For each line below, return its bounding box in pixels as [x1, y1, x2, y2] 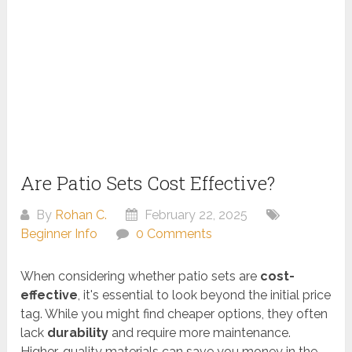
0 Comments [136, 226, 213, 242]
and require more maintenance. [108, 325, 291, 341]
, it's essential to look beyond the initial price [78, 288, 332, 303]
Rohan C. [55, 207, 108, 223]
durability [47, 325, 109, 341]
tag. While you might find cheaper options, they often [20, 306, 328, 322]
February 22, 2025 [141, 207, 248, 223]
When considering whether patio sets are [20, 269, 261, 284]
